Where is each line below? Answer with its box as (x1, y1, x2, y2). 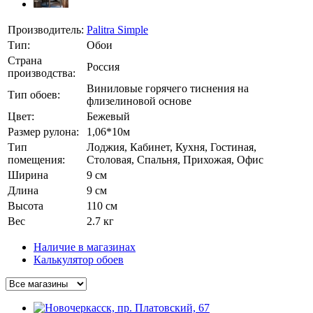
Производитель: (8, 23, 84, 36)
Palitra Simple (87, 23, 148, 36)
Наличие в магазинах (34, 240, 136, 253)
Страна (8, 54, 42, 66)
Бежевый (87, 110, 130, 122)
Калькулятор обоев (34, 253, 124, 265)
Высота (8, 199, 43, 212)
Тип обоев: (8, 88, 60, 101)
